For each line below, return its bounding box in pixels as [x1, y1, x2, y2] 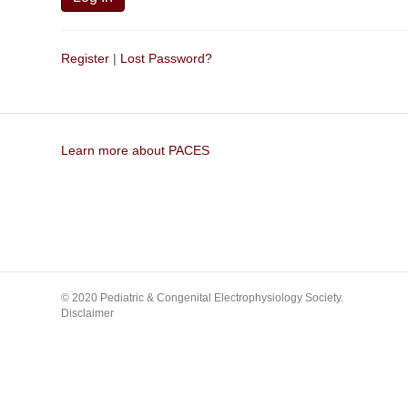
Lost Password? [120, 51, 213, 66]
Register [61, 51, 110, 66]
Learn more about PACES [61, 143, 210, 158]
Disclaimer [61, 307, 115, 320]
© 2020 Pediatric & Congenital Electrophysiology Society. [61, 291, 344, 304]
